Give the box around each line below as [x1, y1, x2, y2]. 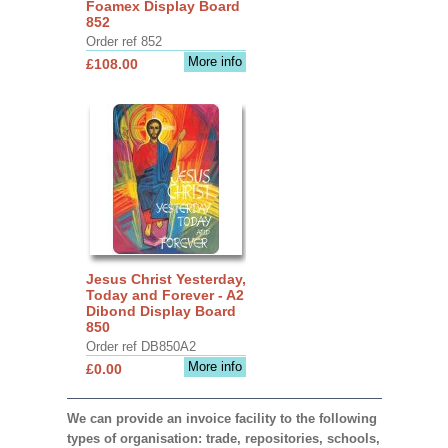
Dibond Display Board [85, 302, 236, 319]
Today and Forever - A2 [85, 286, 244, 303]
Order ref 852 [85, 33, 162, 49]
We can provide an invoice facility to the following [66, 410, 377, 426]
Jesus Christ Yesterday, [85, 270, 246, 287]
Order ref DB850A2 [85, 338, 196, 354]
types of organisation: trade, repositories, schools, [66, 430, 380, 446]
